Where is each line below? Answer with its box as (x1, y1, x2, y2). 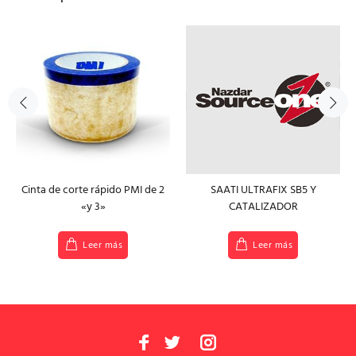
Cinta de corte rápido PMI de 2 (21, 181, 164, 200)
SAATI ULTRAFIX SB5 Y (210, 181, 316, 200)
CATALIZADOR (228, 198, 298, 217)
